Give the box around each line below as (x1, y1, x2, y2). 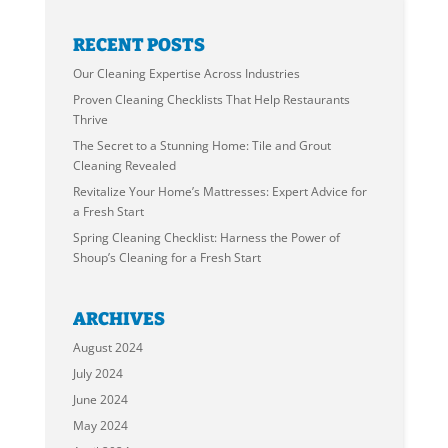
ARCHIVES (73, 307, 166, 330)
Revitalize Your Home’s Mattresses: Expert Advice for (73, 183, 368, 201)
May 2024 (73, 416, 129, 434)
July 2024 (73, 364, 124, 382)
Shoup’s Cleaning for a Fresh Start (73, 249, 262, 267)
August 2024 (73, 338, 144, 356)
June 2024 (73, 390, 129, 408)
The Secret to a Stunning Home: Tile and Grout (73, 137, 332, 155)
